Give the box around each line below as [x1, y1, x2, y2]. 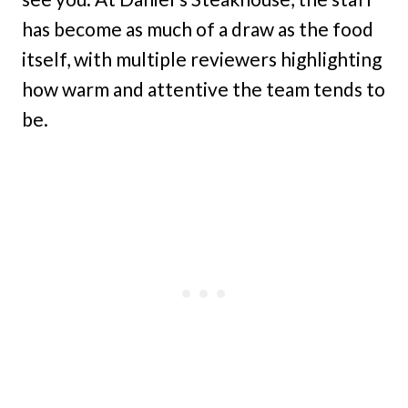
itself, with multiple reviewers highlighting [22, 47, 382, 71]
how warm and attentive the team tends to [22, 77, 385, 101]
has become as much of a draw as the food [22, 17, 373, 41]
